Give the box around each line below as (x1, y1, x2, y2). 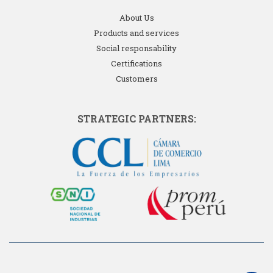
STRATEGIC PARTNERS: (77, 112, 196, 126)
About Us (119, 12, 154, 24)
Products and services (94, 27, 179, 39)
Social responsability (96, 43, 177, 54)
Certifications (111, 58, 162, 69)
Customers (115, 73, 158, 85)
